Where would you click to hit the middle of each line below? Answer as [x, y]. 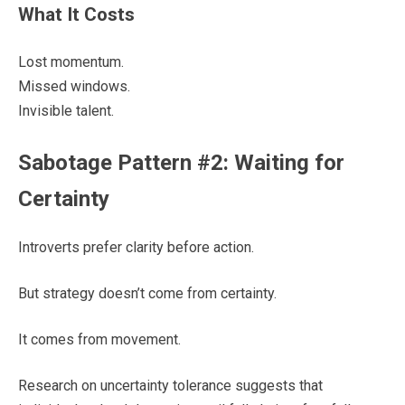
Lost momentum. [71, 61]
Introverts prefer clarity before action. [136, 247]
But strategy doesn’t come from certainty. [147, 293]
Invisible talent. [66, 110]
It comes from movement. [99, 339]
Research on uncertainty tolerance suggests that [170, 385]
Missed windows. [74, 86]
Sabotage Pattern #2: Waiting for [181, 162]
